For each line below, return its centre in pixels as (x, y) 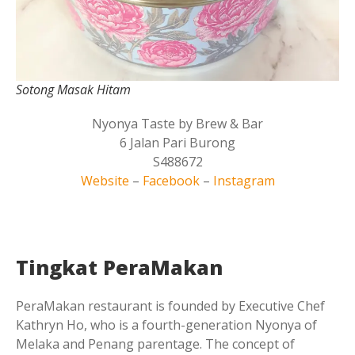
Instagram (244, 181)
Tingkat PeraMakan (119, 267)
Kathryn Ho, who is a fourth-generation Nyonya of (166, 325)
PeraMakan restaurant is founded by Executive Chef (170, 306)
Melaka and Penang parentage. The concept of (155, 344)
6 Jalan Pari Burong (177, 143)
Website (105, 181)
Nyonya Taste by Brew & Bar (177, 124)
